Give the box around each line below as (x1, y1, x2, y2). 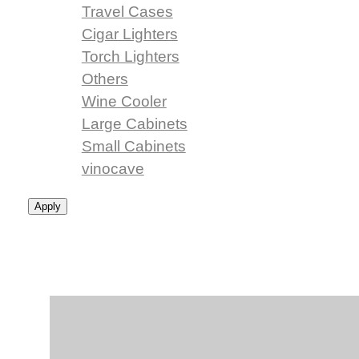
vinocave (81, 160, 144, 178)
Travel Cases (81, 3, 173, 21)
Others (81, 71, 128, 88)
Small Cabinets (81, 138, 186, 155)
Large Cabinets (81, 115, 188, 133)
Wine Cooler (81, 93, 167, 111)
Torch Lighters (81, 48, 179, 66)
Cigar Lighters (81, 26, 178, 43)
